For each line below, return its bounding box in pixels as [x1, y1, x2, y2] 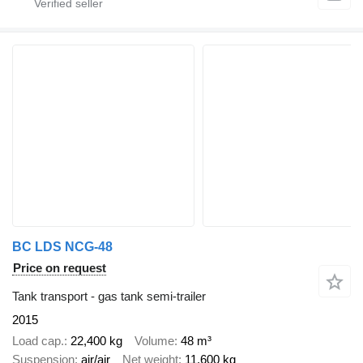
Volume [135, 334, 174, 348]
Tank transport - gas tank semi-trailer [12, 288, 206, 303]
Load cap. [12, 334, 64, 348]
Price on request [13, 260, 106, 275]
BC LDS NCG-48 [12, 239, 113, 254]
